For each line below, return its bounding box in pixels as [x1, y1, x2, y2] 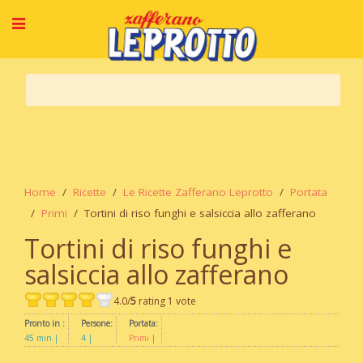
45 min [24, 332, 52, 344]
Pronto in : [24, 318, 65, 329]
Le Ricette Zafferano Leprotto [123, 185, 273, 199]
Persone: [81, 318, 113, 329]
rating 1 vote [136, 294, 196, 308]
